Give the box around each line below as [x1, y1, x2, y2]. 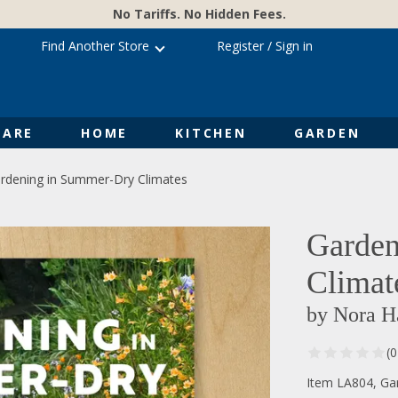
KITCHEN [175, 123, 247, 141]
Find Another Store [41, 36, 149, 54]
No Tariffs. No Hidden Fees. [112, 5, 286, 22]
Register [217, 36, 264, 54]
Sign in [275, 36, 313, 54]
